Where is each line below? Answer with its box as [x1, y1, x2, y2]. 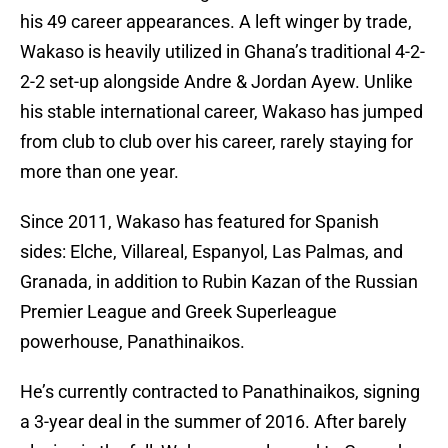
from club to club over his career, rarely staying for [20, 131, 413, 153]
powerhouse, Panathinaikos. [20, 331, 245, 353]
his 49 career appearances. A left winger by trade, [20, 11, 412, 33]
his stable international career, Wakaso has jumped [20, 101, 423, 123]
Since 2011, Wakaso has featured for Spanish [20, 211, 379, 233]
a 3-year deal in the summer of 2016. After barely [20, 411, 407, 433]
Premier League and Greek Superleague [20, 301, 337, 323]
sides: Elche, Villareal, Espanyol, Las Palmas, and [20, 241, 403, 263]
